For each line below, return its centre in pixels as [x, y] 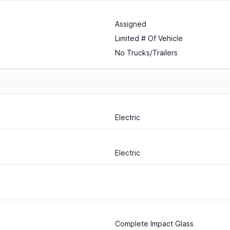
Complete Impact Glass [154, 224]
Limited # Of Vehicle [149, 39]
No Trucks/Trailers [146, 53]
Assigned [131, 24]
